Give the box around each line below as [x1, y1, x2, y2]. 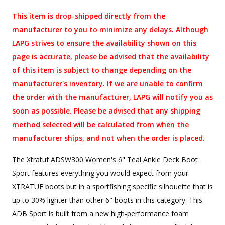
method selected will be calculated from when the [12, 120, 189, 130]
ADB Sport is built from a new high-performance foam [12, 209, 189, 219]
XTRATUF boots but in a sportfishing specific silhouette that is [12, 182, 213, 192]
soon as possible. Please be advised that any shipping [12, 106, 200, 116]
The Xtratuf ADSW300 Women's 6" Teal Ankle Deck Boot [12, 155, 198, 165]
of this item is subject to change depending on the [12, 65, 191, 75]
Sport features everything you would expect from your [12, 168, 188, 178]
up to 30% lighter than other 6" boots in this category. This [12, 195, 202, 205]
